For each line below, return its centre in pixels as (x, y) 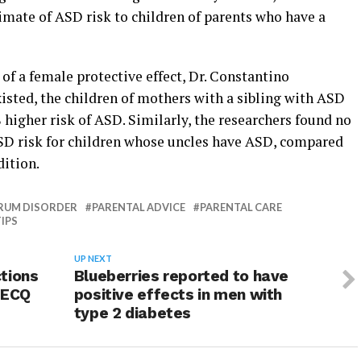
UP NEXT (93, 258)
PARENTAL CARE (241, 207)
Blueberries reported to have (181, 276)
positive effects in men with (178, 295)
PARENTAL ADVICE (139, 207)
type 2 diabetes (133, 313)
